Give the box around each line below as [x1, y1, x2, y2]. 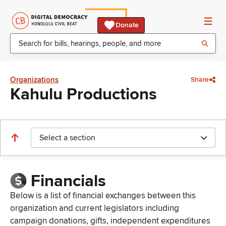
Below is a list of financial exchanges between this [10, 190, 196, 201]
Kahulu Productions [10, 84, 157, 104]
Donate [116, 21, 139, 29]
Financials [30, 171, 106, 192]
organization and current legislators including [10, 203, 179, 214]
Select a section [39, 133, 95, 143]
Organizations [10, 75, 59, 84]
